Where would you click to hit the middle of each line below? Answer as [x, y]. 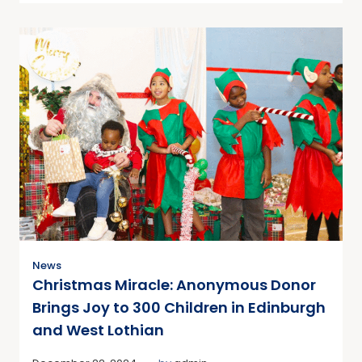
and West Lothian [98, 330]
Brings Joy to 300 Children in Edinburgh [179, 308]
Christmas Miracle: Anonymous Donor [174, 285]
